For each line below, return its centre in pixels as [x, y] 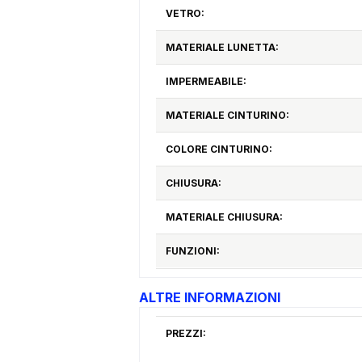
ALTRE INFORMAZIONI [210, 297]
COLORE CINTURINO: [219, 149]
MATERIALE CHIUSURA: [224, 217]
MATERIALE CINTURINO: [227, 116]
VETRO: [185, 14]
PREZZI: [185, 333]
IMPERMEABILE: [206, 82]
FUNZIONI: [192, 251]
